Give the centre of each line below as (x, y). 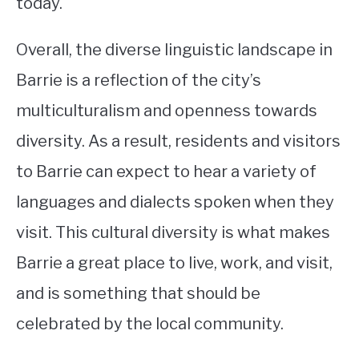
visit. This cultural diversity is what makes (173, 233)
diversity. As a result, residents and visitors (178, 141)
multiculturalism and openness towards (167, 111)
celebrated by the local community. (150, 324)
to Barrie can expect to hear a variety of (166, 172)
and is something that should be (138, 294)
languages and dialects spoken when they (175, 202)
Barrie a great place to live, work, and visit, (174, 263)
